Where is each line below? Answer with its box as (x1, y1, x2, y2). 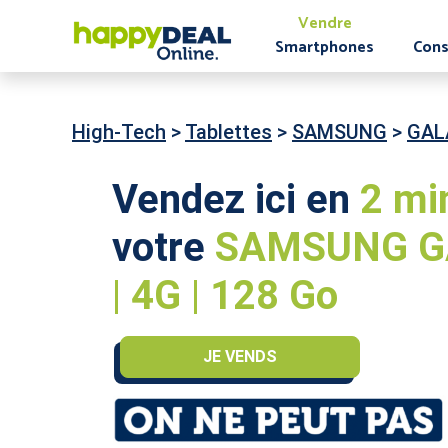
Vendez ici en (112, 176, 360, 223)
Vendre (297, 9, 352, 37)
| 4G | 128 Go (112, 272, 338, 319)
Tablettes (185, 120, 272, 144)
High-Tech (72, 120, 166, 144)
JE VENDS (202, 347, 277, 366)
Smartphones (275, 33, 375, 61)
